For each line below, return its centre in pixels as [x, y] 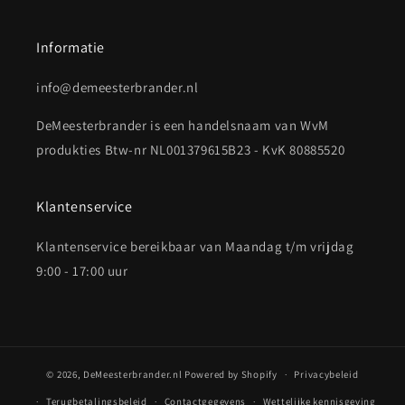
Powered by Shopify [231, 374]
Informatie [71, 47]
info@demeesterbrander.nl [118, 87]
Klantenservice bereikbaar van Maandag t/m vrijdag [195, 246]
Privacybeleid [326, 374]
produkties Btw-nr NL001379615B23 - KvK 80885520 [191, 150]
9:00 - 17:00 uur [82, 271]
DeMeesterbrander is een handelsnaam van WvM [183, 125]
